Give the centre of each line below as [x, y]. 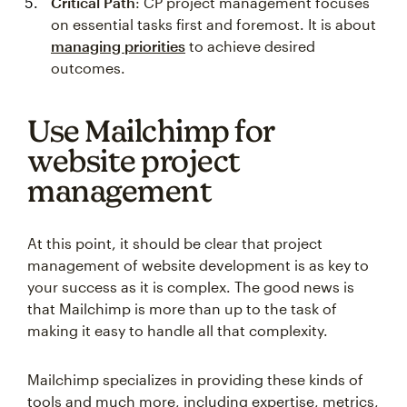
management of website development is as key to [198, 265]
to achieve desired [250, 46]
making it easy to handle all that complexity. [178, 330]
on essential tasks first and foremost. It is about [213, 24]
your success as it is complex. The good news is [191, 287]
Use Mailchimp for [151, 130]
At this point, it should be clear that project [175, 243]
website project [134, 160]
